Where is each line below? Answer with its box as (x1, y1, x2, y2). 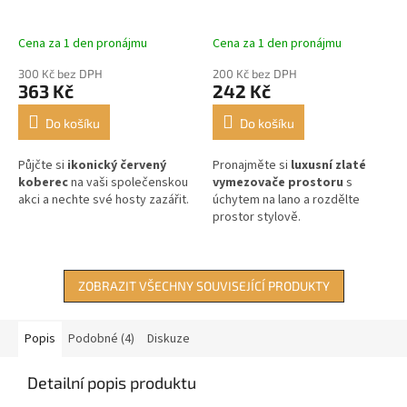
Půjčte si (18, 155, 65, 174)
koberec (18, 173, 68, 192)
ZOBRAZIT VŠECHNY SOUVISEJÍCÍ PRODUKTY (77, 277, 330, 293)
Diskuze (147, 329, 190, 348)
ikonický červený (65, 155, 166, 174)
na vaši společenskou (68, 173, 188, 192)
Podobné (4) (68, 329, 134, 348)
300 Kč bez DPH (18, 65, 103, 81)
